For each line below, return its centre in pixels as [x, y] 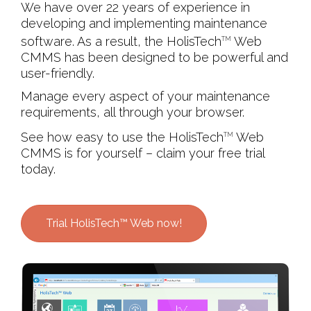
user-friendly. [58, 73]
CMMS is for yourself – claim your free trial [143, 153]
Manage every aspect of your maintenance [145, 96]
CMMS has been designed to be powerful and [154, 57]
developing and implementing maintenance [144, 23]
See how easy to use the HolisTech [122, 137]
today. [38, 169]
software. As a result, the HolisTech [121, 41]
